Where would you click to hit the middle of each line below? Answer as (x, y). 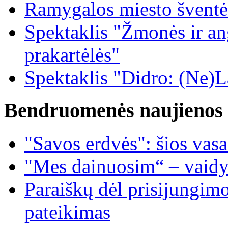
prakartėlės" (72, 54)
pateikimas (67, 212)
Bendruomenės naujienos (113, 110)
